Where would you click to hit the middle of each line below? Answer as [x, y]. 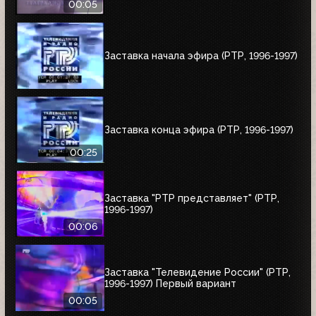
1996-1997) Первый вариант [170, 283]
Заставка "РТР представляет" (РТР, [192, 198]
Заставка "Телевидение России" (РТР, [197, 272]
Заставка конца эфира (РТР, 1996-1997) [199, 129]
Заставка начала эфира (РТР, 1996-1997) [201, 55]
